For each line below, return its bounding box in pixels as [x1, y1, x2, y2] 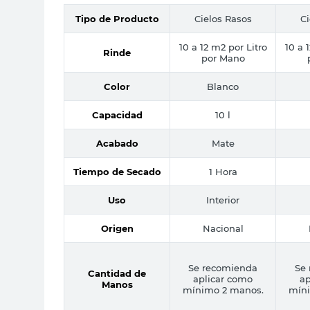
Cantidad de [88, 267, 146, 279]
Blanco [207, 80, 239, 92]
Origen [100, 222, 134, 234]
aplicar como [193, 273, 253, 284]
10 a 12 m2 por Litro [179, 41, 267, 53]
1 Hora [208, 165, 237, 177]
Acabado [95, 137, 138, 149]
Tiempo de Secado [73, 165, 161, 177]
